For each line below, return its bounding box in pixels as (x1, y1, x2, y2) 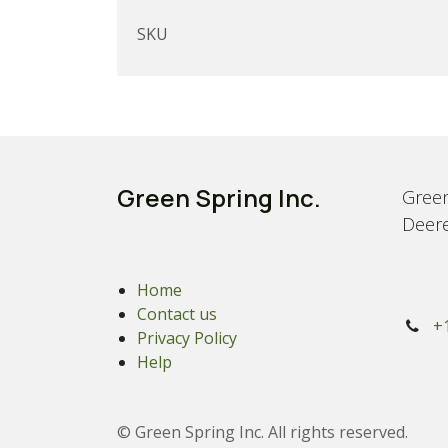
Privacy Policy (137, 327, 237, 350)
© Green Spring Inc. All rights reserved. (117, 421, 408, 443)
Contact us (137, 303, 217, 326)
